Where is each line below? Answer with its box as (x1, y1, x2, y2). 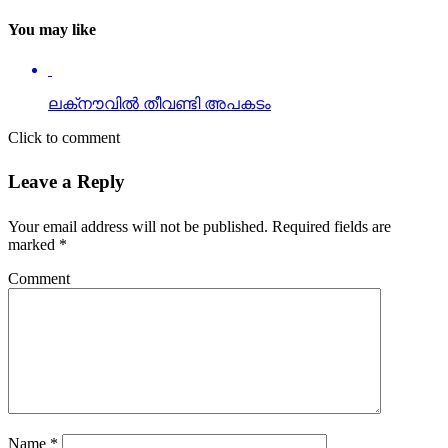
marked (8, 236, 59, 254)
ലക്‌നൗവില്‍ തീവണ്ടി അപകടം (48, 94, 271, 112)
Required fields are (268, 218, 391, 236)
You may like (8, 21, 96, 39)
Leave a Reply (8, 171, 125, 193)
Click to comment (8, 128, 120, 146)
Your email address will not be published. (8, 218, 268, 236)
